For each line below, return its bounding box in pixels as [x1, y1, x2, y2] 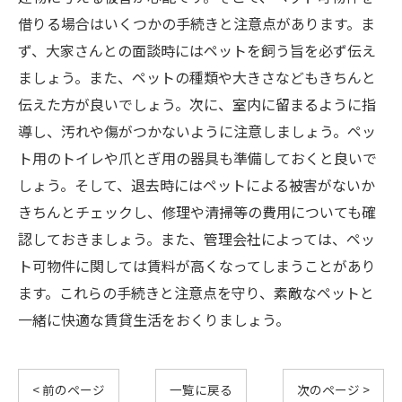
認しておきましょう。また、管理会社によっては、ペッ [18, 228, 375, 249]
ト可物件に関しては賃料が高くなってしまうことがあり [18, 255, 376, 276]
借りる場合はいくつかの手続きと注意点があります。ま [18, 13, 375, 34]
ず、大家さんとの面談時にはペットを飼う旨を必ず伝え [18, 39, 376, 61]
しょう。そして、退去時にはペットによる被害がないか [18, 174, 375, 196]
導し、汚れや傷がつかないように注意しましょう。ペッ [18, 120, 376, 142]
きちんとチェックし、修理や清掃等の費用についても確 [18, 201, 376, 223]
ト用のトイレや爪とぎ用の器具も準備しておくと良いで [18, 147, 377, 169]
